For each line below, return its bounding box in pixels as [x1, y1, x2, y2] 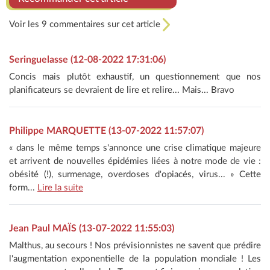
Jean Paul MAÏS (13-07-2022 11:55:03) [9, 224, 174, 234]
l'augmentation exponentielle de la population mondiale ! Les [9, 254, 261, 264]
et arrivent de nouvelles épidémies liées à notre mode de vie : [9, 157, 261, 166]
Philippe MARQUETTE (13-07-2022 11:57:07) [9, 126, 204, 136]
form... [9, 183, 37, 193]
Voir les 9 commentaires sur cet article [9, 19, 163, 29]
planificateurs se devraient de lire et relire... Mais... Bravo [9, 86, 234, 95]
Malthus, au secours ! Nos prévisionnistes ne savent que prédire [9, 241, 261, 251]
